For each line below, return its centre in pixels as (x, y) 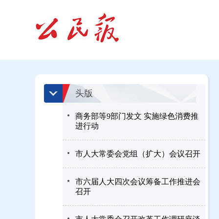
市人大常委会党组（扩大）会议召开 (138, 154)
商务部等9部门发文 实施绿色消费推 (137, 116)
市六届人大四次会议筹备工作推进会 (138, 182)
